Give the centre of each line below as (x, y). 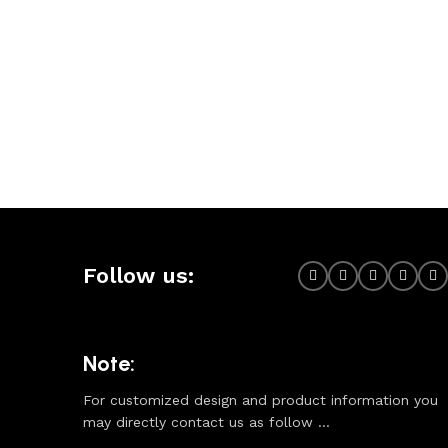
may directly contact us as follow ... (206, 422)
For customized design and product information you (260, 400)
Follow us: (138, 276)
